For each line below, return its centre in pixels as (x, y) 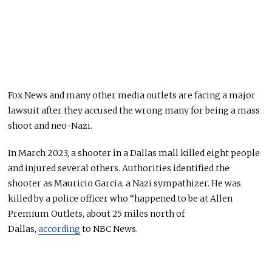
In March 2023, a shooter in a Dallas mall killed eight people (134, 153)
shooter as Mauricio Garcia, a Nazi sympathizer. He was (125, 183)
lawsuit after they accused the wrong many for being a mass (134, 110)
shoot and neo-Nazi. (51, 125)
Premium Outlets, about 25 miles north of (97, 213)
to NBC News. (109, 229)
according (59, 229)
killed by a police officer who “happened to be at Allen (121, 198)
